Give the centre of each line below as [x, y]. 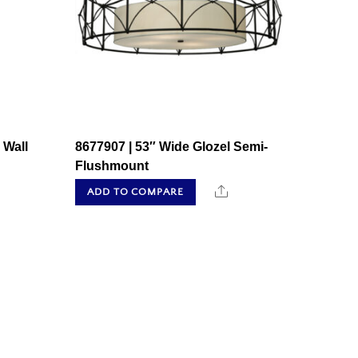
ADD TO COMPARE [135, 192]
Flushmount [111, 165]
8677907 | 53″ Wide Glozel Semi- [171, 146]
